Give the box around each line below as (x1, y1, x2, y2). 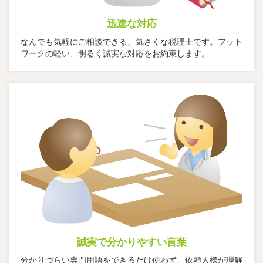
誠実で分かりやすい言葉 (76, 237, 187, 248)
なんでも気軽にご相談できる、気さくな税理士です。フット (21, 36, 242, 46)
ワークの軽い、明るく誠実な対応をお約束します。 (21, 48, 210, 58)
